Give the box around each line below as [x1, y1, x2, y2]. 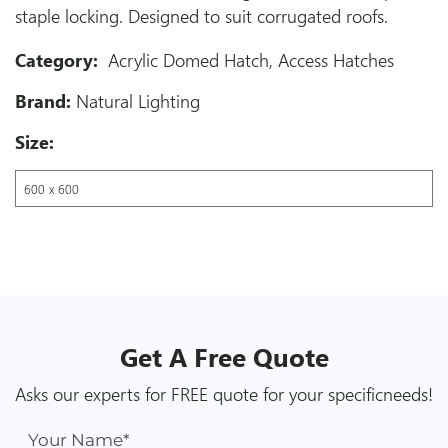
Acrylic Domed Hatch [108, 48, 269, 72]
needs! [383, 382, 433, 406]
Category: [15, 48, 103, 72]
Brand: [15, 89, 71, 113]
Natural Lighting [76, 89, 200, 113]
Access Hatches [278, 48, 394, 72]
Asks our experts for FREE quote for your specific [15, 382, 383, 406]
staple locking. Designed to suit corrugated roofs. [15, 4, 388, 28]
